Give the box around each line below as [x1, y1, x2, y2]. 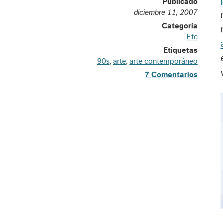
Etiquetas [163, 46, 198, 54]
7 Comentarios [145, 70, 198, 79]
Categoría [162, 21, 198, 30]
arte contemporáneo [129, 57, 198, 65]
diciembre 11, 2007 [134, 8, 198, 16]
